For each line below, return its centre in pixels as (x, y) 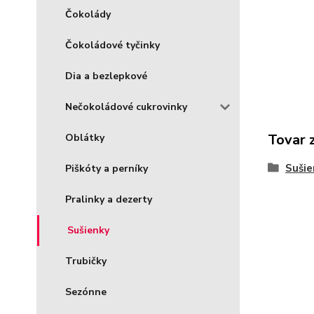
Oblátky (85, 137)
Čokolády (88, 14)
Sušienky (88, 230)
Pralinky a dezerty (109, 199)
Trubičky (86, 261)
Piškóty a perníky (107, 168)
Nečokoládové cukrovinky (126, 107)
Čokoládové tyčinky (112, 45)
